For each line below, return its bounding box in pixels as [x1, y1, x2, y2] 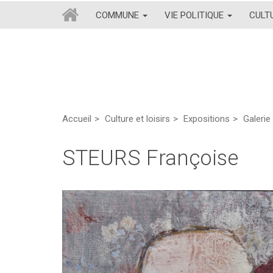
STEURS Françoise [62, 146, 238, 171]
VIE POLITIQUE [165, 9, 226, 21]
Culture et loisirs [105, 113, 170, 124]
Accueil [62, 113, 91, 124]
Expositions [183, 113, 230, 124]
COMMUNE [96, 9, 141, 21]
